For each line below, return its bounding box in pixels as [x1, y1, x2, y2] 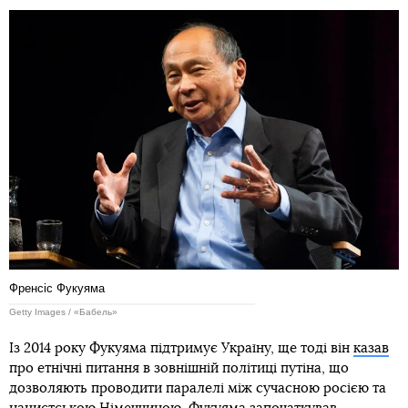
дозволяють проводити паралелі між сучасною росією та [9, 382, 386, 396]
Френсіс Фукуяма [9, 281, 105, 296]
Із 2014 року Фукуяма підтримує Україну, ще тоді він [9, 342, 353, 356]
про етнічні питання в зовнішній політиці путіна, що [9, 362, 349, 376]
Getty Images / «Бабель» [9, 307, 117, 318]
